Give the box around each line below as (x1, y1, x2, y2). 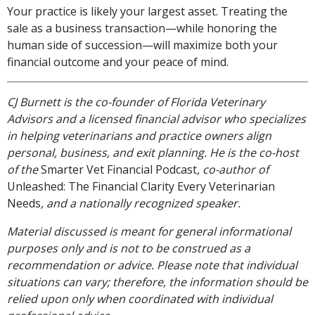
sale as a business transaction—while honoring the (7, 20, 277, 37)
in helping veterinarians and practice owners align (7, 128, 271, 144)
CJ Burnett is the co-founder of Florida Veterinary (7, 94, 265, 110)
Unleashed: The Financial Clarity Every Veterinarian (7, 179, 275, 195)
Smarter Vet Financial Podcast (41, 162, 197, 178)
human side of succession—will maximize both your (7, 37, 278, 53)
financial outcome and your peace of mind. (7, 54, 229, 70)
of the (7, 162, 41, 178)
